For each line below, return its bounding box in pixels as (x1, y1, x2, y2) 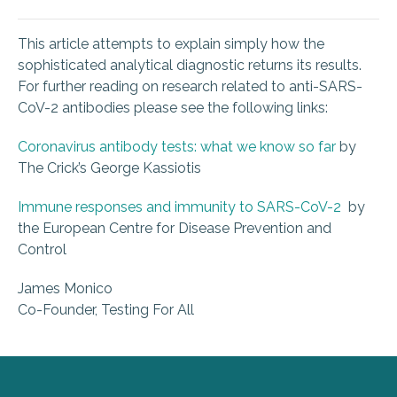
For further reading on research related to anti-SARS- (18, 78, 362, 96)
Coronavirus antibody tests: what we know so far (18, 138, 336, 156)
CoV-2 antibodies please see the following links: (18, 99, 328, 117)
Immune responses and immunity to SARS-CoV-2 (18, 198, 341, 216)
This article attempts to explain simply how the (18, 35, 324, 53)
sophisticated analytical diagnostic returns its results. (18, 57, 362, 74)
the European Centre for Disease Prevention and (18, 220, 331, 237)
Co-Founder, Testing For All (18, 301, 194, 319)
